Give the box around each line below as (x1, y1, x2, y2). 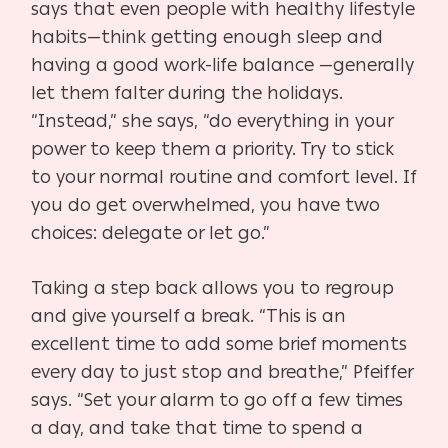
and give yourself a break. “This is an (31, 304, 347, 327)
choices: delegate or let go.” (31, 221, 271, 244)
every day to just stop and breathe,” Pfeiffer (31, 360, 414, 383)
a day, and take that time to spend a (31, 416, 364, 439)
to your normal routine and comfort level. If (31, 165, 417, 188)
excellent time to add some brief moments (31, 332, 408, 355)
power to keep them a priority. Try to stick (31, 137, 395, 160)
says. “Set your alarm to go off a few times (31, 388, 404, 411)
